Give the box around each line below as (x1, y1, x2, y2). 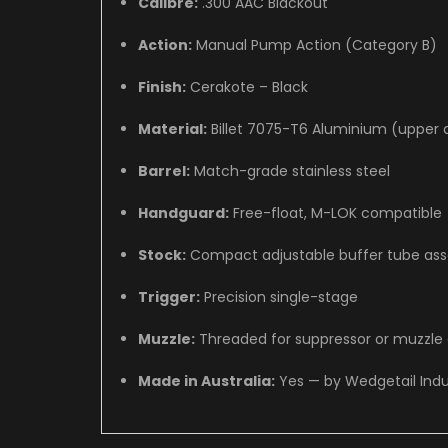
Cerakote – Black (190, 76, 309, 97)
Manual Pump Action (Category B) (196, 34, 438, 55)
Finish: (138, 76, 187, 97)
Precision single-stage (204, 286, 359, 307)
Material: (138, 118, 208, 139)
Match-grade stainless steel (194, 160, 391, 181)
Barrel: (138, 160, 191, 181)
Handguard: (138, 202, 230, 223)
